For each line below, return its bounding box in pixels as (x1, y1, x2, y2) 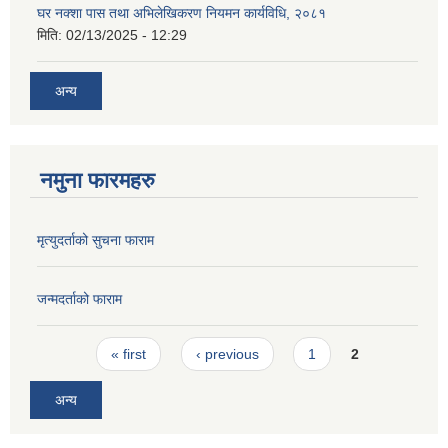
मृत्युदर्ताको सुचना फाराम (37, 232, 154, 249)
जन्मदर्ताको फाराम (37, 291, 122, 308)
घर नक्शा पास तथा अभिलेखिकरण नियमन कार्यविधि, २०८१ (37, 4, 326, 21)
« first (111, 345, 147, 362)
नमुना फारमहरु (40, 168, 155, 194)
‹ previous (195, 345, 259, 362)
